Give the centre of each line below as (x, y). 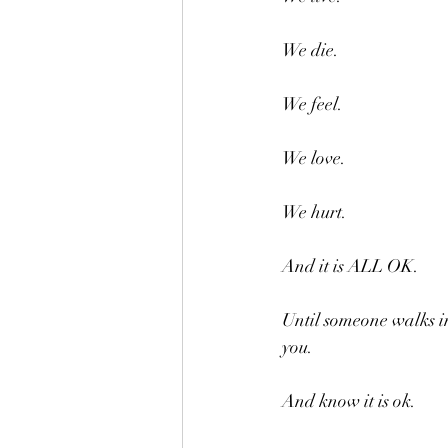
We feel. (312, 104)
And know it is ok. (349, 401)
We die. (310, 50)
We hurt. (314, 212)
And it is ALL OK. (350, 266)
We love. (314, 158)
